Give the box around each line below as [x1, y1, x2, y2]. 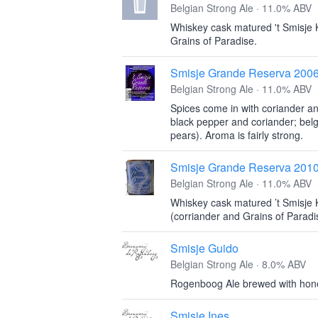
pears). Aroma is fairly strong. [170, 128, 303, 142]
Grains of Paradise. [170, 33, 257, 48]
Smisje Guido [170, 240, 238, 256]
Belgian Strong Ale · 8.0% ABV [170, 257, 306, 271]
